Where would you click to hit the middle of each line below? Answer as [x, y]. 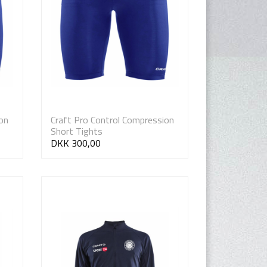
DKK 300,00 [75, 143]
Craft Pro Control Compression [112, 120]
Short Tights [76, 131]
